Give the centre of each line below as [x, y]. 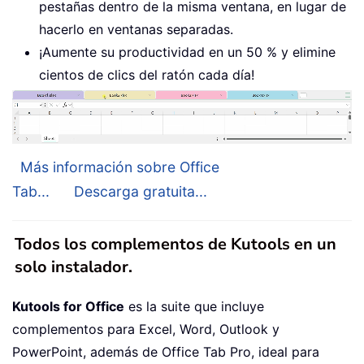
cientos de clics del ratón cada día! [147, 74]
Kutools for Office [68, 307]
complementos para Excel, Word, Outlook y [146, 329]
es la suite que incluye [194, 307]
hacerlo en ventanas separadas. [136, 29]
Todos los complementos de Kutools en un [175, 245]
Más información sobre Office [120, 167]
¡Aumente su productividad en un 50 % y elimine [187, 52]
